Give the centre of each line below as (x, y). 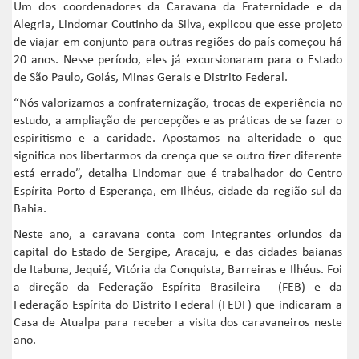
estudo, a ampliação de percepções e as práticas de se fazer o (178, 121)
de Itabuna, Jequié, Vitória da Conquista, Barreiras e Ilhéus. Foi (178, 270)
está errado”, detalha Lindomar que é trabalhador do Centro (178, 174)
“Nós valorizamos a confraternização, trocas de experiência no (178, 104)
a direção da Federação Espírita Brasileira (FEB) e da (178, 288)
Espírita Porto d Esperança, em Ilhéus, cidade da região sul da (178, 192)
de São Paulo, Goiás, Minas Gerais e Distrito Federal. (153, 78)
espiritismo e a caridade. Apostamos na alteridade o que (178, 139)
